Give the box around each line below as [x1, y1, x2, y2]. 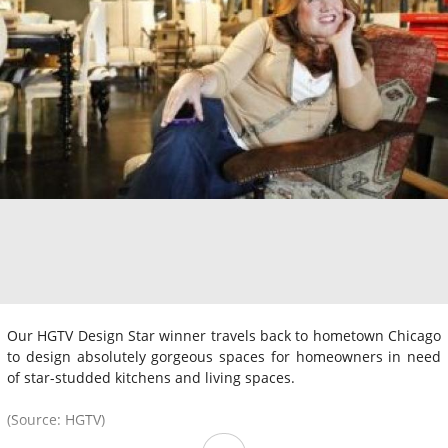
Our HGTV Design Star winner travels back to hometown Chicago [7, 325, 441, 345]
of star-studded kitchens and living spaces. [7, 367, 295, 387]
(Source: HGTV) [7, 409, 105, 429]
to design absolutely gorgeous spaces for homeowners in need [7, 346, 441, 366]
